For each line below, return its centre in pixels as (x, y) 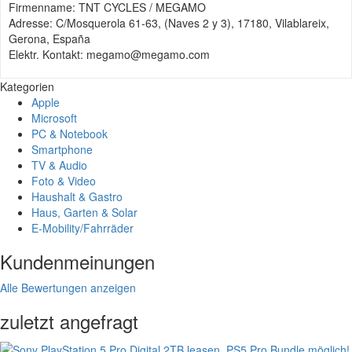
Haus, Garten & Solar (84, 213)
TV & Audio (59, 165)
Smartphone (62, 150)
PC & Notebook (70, 134)
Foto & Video (64, 181)
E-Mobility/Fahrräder (82, 228)
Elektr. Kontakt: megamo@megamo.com (109, 55)
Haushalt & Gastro (77, 197)
